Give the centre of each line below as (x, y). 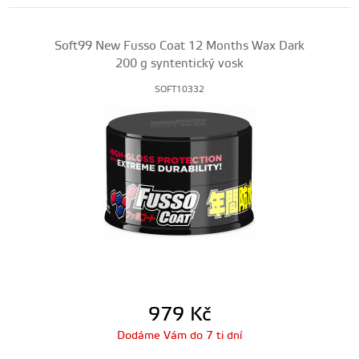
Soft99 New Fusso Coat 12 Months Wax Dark (179, 46)
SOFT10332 (179, 90)
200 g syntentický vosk (179, 64)
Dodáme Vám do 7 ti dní (179, 336)
